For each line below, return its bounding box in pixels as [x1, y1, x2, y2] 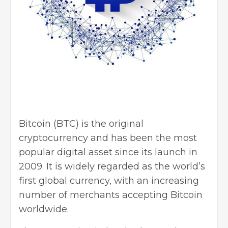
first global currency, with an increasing [19, 175, 199, 186]
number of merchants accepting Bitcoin [19, 189, 203, 201]
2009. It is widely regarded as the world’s [19, 161, 205, 172]
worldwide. [19, 204, 69, 215]
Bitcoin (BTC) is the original [19, 118, 144, 129]
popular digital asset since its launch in [19, 147, 197, 158]
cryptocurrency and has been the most [19, 132, 197, 144]
